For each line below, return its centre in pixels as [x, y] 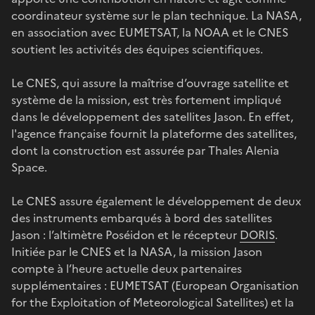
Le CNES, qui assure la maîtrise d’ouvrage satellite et [150, 83]
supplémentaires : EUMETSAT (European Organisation [155, 285]
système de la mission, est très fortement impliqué [146, 99]
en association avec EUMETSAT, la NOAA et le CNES [150, 32]
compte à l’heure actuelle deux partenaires [127, 268]
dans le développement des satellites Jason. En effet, [152, 116]
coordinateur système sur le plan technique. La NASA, [156, 15]
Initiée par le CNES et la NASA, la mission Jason [137, 251]
